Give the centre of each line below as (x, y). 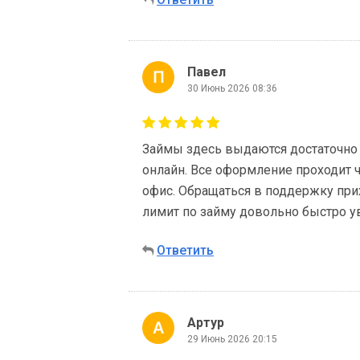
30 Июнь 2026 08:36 (232, 88)
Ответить (185, 250)
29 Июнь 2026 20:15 (232, 339)
